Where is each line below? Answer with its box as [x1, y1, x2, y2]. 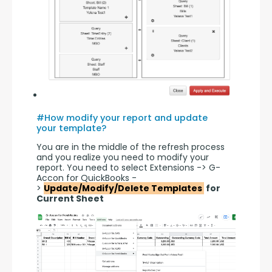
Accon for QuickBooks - [36, 171, 137, 184]
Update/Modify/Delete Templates [44, 182, 204, 194]
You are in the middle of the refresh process [36, 140, 225, 153]
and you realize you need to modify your [36, 151, 209, 163]
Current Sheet [36, 192, 106, 205]
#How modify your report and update [36, 111, 208, 124]
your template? [36, 121, 106, 134]
